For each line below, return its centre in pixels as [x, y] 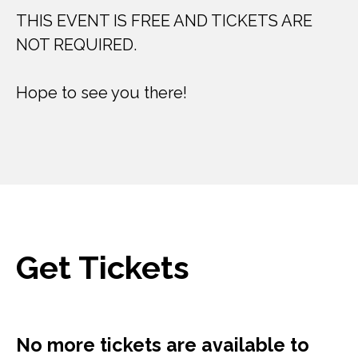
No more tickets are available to [163, 345]
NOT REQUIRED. [76, 45]
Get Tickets [103, 267]
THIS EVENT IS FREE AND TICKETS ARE [164, 21]
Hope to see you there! [101, 93]
